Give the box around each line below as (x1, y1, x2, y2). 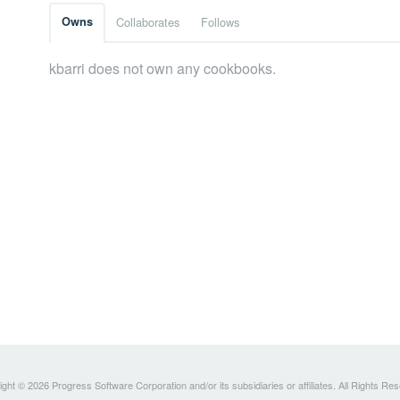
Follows (201, 13, 239, 31)
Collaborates (116, 13, 179, 31)
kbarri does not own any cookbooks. (49, 58, 276, 79)
